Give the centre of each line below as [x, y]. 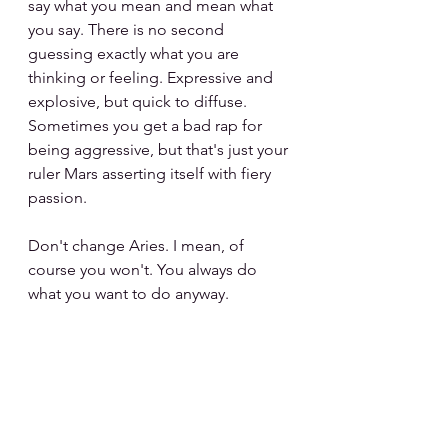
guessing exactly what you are [135, 54]
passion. [57, 198]
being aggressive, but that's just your [160, 150]
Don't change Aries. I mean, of [138, 246]
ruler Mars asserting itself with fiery [151, 174]
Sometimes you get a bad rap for [147, 126]
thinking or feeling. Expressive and [152, 78]
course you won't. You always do [144, 270]
